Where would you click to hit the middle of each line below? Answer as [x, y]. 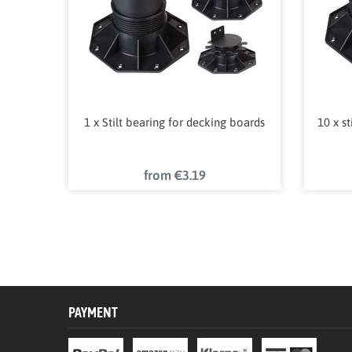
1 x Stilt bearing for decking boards [174, 122]
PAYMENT [93, 312]
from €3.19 [174, 175]
